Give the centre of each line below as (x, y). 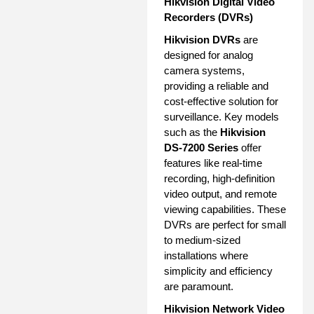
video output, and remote (220, 193)
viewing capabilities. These (225, 209)
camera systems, (204, 70)
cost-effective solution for (221, 101)
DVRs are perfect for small (225, 224)
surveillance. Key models (221, 116)
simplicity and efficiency (218, 271)
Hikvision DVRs (202, 39)
